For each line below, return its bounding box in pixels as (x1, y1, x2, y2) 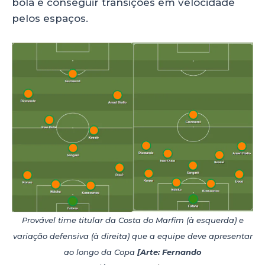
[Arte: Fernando (137, 247, 202, 257)
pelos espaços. (12, 12, 91, 25)
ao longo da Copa (63, 247, 137, 257)
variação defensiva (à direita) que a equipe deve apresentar (12, 231, 253, 241)
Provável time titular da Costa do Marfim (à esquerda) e (21, 215, 244, 225)
